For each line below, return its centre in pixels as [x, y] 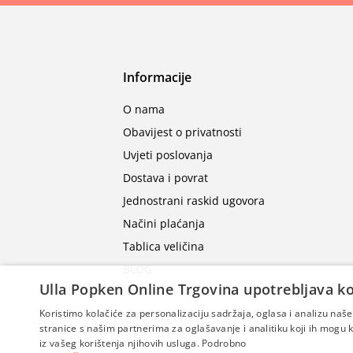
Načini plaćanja [164, 223]
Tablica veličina [163, 246]
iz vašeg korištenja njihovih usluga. [119, 343]
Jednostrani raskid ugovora [194, 200]
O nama [144, 109]
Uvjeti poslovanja [168, 154]
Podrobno [224, 343]
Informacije [157, 77]
